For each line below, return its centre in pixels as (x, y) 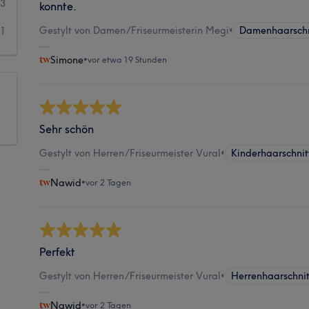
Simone (67, 60)
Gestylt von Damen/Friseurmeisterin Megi (134, 30)
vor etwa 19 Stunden (128, 59)
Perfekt (58, 251)
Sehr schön (67, 129)
